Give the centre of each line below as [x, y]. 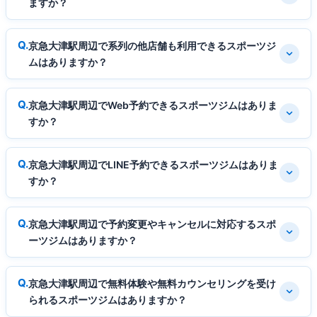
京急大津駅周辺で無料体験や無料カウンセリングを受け [152, 284]
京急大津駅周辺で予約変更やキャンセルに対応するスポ [152, 224]
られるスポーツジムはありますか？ [108, 300]
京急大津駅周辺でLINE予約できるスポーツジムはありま [153, 165]
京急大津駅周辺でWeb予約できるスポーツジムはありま [153, 105]
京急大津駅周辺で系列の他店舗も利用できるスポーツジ [152, 46]
